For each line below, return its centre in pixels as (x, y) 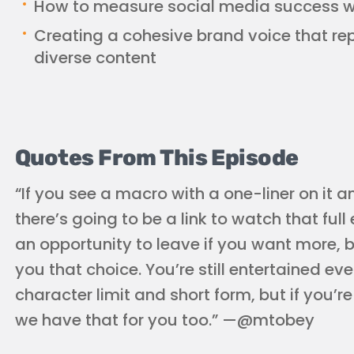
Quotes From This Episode (157, 157)
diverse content (95, 57)
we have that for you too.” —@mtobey (165, 320)
